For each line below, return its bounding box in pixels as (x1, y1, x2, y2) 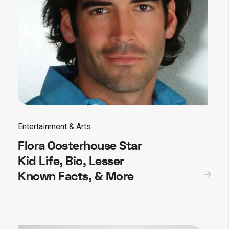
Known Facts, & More (18, 168, 134, 185)
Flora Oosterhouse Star (18, 137, 142, 154)
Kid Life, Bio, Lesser (18, 152, 124, 170)
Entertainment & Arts (18, 121, 91, 131)
